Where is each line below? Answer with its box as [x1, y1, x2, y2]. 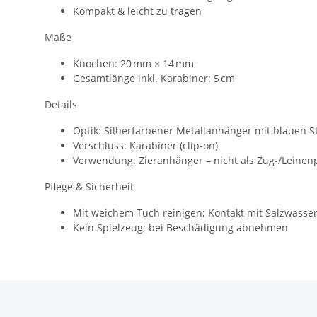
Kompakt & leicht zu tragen [73, 4, 202, 18]
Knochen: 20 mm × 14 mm [73, 56, 194, 70]
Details [45, 97, 77, 111]
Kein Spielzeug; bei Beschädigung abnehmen [73, 220, 288, 234]
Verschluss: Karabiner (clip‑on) [73, 138, 218, 152]
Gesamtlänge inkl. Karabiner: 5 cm [73, 71, 235, 85]
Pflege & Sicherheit [45, 179, 134, 193]
